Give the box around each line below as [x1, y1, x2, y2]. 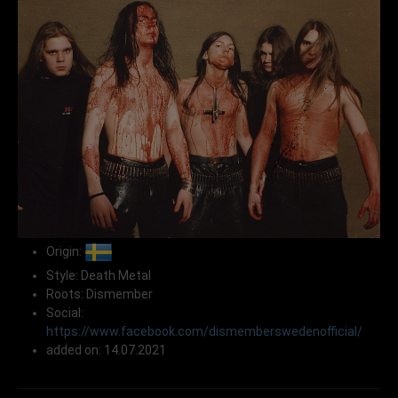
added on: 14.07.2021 [46, 343, 166, 358]
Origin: [46, 244, 84, 259]
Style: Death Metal [46, 268, 151, 283]
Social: [46, 306, 84, 321]
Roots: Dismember [46, 287, 153, 302]
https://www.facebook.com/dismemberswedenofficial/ [46, 324, 362, 339]
